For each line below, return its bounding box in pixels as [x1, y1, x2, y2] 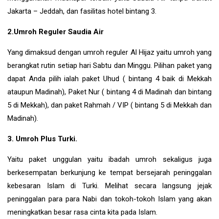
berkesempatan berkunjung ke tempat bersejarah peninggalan [7, 168, 212, 177]
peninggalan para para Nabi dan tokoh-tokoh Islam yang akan [7, 194, 212, 203]
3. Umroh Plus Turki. [7, 134, 77, 143]
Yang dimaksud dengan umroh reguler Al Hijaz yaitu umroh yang [7, 47, 212, 57]
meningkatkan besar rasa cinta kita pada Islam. [7, 207, 157, 217]
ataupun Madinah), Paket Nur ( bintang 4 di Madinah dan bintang [7, 87, 212, 96]
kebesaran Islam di [7, 181, 83, 190]
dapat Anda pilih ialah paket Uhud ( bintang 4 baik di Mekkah [7, 74, 212, 83]
